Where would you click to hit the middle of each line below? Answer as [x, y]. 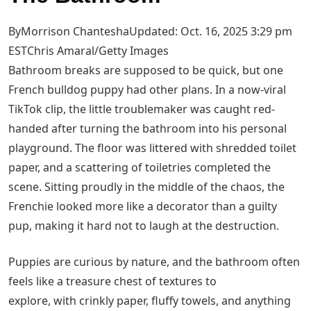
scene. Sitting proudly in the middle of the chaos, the [146, 187]
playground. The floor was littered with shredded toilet [152, 148]
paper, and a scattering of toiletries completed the [140, 168]
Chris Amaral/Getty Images [98, 51]
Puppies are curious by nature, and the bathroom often [154, 262]
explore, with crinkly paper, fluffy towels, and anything [150, 301]
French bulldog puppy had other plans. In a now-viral [147, 90]
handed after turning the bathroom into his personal [148, 129]
